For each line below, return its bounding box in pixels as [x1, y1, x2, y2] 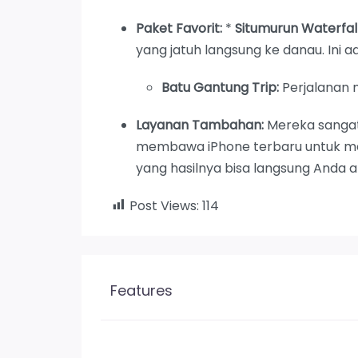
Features [110, 280, 173, 300]
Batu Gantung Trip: [161, 78, 279, 97]
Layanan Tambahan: [136, 115, 264, 134]
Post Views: [129, 196, 199, 215]
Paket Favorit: [136, 18, 222, 38]
